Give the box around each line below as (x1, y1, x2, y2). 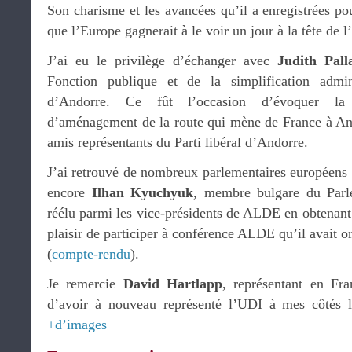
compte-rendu (52, 246, 130, 262)
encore (47, 185, 92, 200)
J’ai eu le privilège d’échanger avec (47, 53, 277, 68)
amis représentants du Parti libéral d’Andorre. (47, 134, 308, 150)
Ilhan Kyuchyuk (91, 185, 193, 200)
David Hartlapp (123, 276, 222, 291)
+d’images (47, 317, 107, 332)
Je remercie (47, 276, 123, 291)
